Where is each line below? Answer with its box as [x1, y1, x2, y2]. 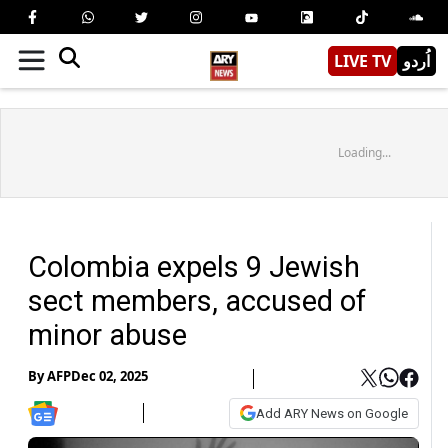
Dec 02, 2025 [71, 367, 148, 386]
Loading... [337, 143, 391, 161]
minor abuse [28, 317, 187, 352]
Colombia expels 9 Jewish [28, 249, 360, 284]
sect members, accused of [28, 283, 366, 318]
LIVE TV [334, 49, 391, 72]
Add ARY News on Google [256, 405, 408, 421]
